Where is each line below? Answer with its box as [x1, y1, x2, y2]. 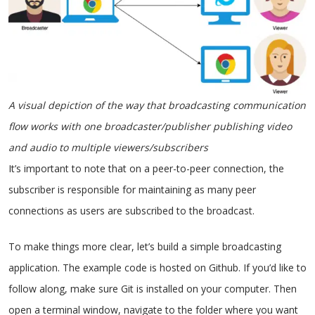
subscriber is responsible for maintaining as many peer [8, 183, 256, 196]
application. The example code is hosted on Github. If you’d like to [8, 261, 307, 274]
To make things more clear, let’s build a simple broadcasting [8, 240, 281, 253]
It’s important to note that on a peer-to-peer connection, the [8, 162, 284, 175]
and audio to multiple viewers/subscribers [8, 141, 208, 154]
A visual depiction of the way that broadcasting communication [8, 98, 306, 112]
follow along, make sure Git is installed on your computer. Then [8, 282, 297, 295]
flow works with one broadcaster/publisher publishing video [8, 120, 292, 133]
